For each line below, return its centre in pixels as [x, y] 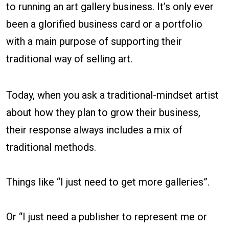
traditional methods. [51, 147]
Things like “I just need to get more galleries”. [108, 182]
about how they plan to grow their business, [103, 113]
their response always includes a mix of [94, 130]
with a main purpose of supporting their [94, 42]
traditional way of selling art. [69, 59]
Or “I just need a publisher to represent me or [107, 217]
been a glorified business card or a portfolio [104, 24]
